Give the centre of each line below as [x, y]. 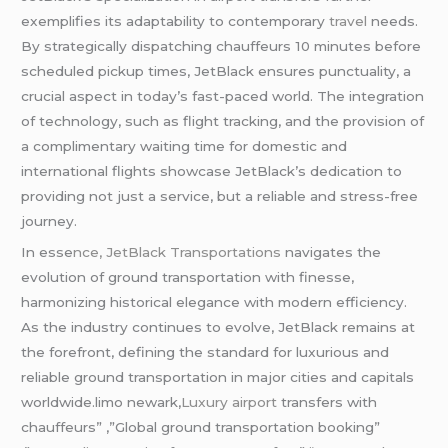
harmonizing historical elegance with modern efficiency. [214, 302]
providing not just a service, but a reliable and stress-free [220, 195]
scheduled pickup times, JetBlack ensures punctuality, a [216, 70]
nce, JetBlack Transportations [177, 252]
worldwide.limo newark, [101, 402]
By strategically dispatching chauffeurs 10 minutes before [221, 45]
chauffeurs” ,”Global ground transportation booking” [201, 427]
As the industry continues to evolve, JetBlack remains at [218, 327]
